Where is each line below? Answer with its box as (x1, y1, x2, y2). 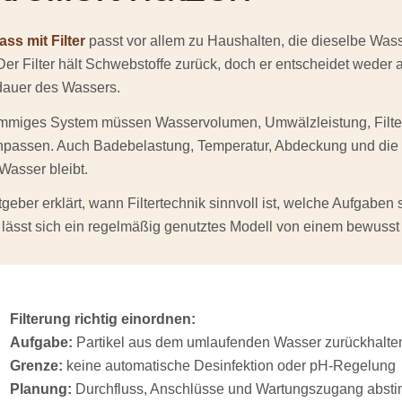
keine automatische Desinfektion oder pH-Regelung (63, 358, 397, 374)
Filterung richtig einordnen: (10, 311, 197, 328)
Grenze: (10, 358, 64, 374)
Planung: (10, 381, 73, 398)
